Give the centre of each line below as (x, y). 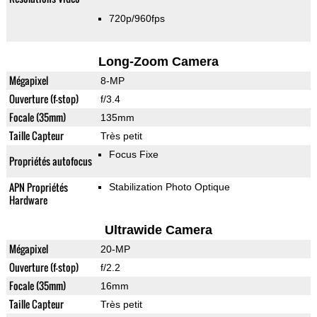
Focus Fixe (133, 155)
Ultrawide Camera (158, 230)
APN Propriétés (38, 188)
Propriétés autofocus (50, 161)
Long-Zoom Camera (158, 62)
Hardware (28, 200)
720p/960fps (137, 19)
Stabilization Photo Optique (169, 187)
